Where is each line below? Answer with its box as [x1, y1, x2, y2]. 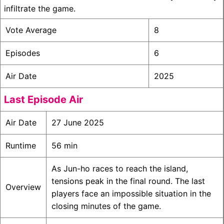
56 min [51, 140, 77, 151]
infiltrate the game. [4, 3, 75, 14]
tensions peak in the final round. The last [51, 176, 205, 186]
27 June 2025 [51, 117, 104, 128]
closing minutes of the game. [51, 201, 161, 211]
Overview [5, 182, 41, 192]
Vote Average [5, 25, 56, 35]
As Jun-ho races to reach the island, [51, 163, 188, 174]
